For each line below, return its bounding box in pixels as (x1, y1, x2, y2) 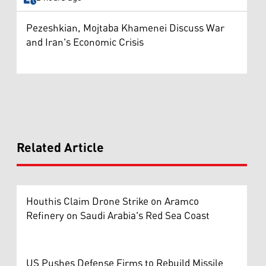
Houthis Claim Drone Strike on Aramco (26, 191, 199, 212)
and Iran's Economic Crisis (26, 32, 144, 53)
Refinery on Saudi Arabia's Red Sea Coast (26, 205, 210, 226)
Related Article (17, 135, 104, 161)
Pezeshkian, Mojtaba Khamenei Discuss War (26, 18, 224, 39)
